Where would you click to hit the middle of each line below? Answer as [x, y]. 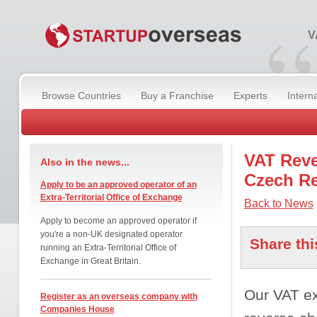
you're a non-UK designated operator [111, 234]
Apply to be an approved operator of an [118, 185]
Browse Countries [81, 96]
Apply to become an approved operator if [118, 221]
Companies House [77, 309]
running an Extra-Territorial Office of [108, 248]
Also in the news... [85, 162]
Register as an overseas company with [119, 296]
